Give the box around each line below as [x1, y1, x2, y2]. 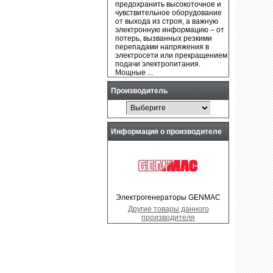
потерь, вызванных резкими [115, 34, 213, 43]
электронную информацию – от [115, 25, 225, 34]
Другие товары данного [127, 204, 209, 213]
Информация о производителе [111, 127, 222, 136]
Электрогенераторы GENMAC [116, 193, 221, 202]
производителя [141, 213, 195, 222]
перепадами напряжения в [115, 42, 210, 51]
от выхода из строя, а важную [115, 16, 219, 26]
